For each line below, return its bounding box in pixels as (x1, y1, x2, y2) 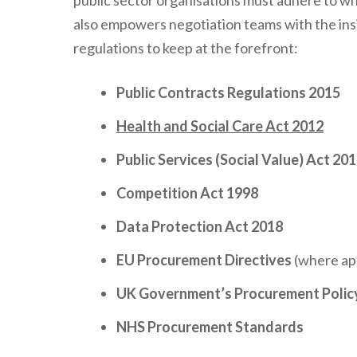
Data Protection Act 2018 (116, 218, 283, 235)
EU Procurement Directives (116, 251, 292, 269)
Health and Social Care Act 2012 (116, 117, 324, 135)
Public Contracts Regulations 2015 (116, 84, 340, 101)
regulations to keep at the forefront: (73, 39, 298, 57)
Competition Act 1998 (116, 184, 258, 202)
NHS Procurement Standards (116, 318, 304, 335)
